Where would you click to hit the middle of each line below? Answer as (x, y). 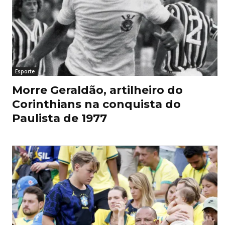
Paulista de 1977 (60, 118)
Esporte (25, 71)
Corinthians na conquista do (96, 104)
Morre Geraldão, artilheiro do (97, 90)
